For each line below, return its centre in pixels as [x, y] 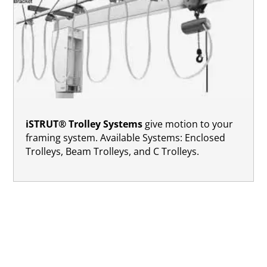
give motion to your [188, 124]
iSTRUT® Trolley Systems [84, 124]
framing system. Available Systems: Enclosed [126, 137]
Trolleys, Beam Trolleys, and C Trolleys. [113, 151]
